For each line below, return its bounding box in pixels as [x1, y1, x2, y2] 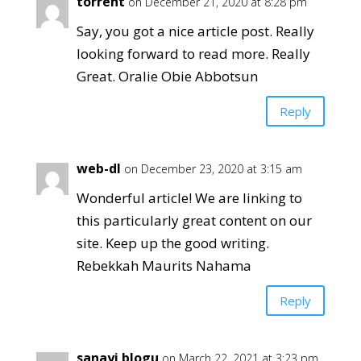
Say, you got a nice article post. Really [76, 22, 314, 40]
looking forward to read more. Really [76, 44, 310, 63]
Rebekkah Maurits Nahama [76, 256, 251, 275]
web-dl [76, 160, 121, 177]
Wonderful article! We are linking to [76, 189, 302, 207]
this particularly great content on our [76, 211, 312, 230]
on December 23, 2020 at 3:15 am [123, 161, 302, 176]
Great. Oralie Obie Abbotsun [76, 67, 258, 85]
